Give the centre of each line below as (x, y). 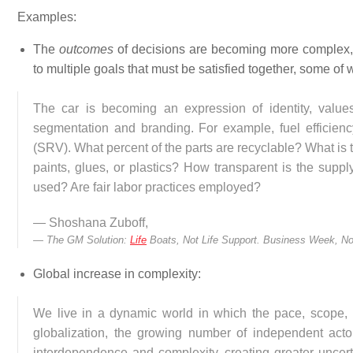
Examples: (47, 17)
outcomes (86, 49)
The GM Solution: (88, 240)
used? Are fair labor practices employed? (147, 187)
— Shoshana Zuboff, (92, 223)
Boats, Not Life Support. (203, 240)
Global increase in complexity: (117, 274)
